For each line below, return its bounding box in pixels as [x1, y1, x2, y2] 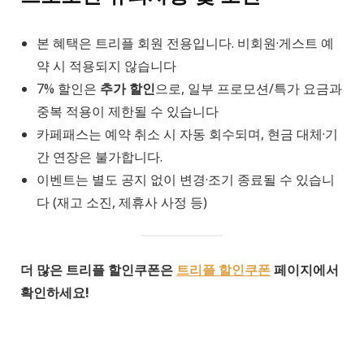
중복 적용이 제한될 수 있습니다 [37, 102, 219, 120]
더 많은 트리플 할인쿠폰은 [20, 260, 176, 279]
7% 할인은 [37, 79, 100, 97]
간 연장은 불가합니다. [37, 147, 162, 166]
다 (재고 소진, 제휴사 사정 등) [37, 193, 207, 211]
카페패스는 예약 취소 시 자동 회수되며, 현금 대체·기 [37, 124, 338, 143]
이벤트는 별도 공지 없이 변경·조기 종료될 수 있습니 [37, 170, 335, 188]
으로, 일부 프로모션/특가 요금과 [155, 79, 342, 97]
